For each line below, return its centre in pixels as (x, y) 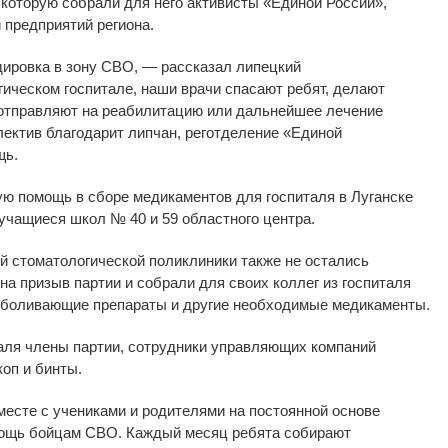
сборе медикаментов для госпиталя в (217, 196)
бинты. (58, 368)
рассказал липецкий (229, 66)
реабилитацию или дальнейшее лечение (242, 110)
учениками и (95, 410)
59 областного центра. (238, 218)
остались (337, 260)
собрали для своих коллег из (237, 282)
